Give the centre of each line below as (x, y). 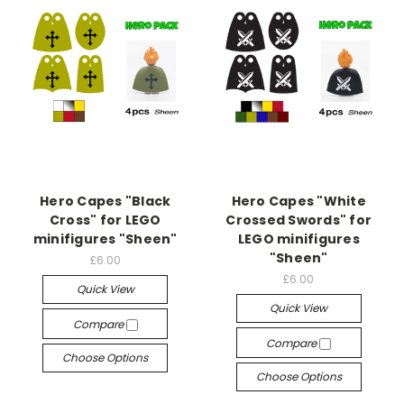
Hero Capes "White (298, 201)
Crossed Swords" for (299, 220)
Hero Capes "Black (106, 201)
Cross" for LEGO (105, 220)
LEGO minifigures (298, 239)
